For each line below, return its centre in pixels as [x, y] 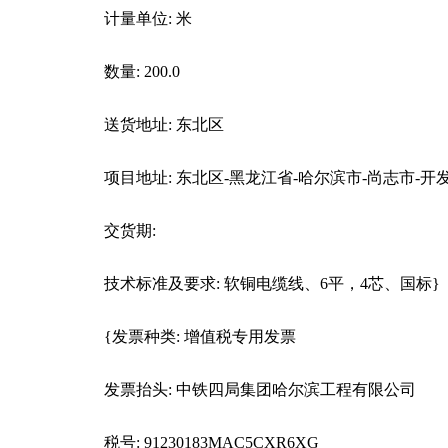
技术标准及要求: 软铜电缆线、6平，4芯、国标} [272, 283]
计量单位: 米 [148, 18]
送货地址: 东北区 [164, 124]
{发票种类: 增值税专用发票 [200, 336]
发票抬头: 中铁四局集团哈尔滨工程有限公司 [260, 389]
